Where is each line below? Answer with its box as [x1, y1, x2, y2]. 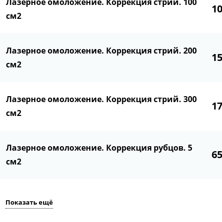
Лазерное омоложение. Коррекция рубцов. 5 [6, 142, 193, 154]
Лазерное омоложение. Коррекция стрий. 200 [6, 45, 197, 56]
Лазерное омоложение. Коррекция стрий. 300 [6, 94, 197, 105]
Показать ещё [5, 198, 54, 207]
